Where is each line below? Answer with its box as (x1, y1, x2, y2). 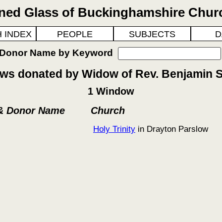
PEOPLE (57, 29, 93, 39)
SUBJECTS (129, 29, 175, 39)
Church (91, 105, 125, 116)
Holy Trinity (93, 124, 135, 134)
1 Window (88, 86, 134, 97)
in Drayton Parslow (135, 124, 208, 134)
